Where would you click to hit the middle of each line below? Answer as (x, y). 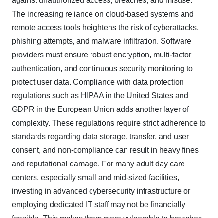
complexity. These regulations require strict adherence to (109, 123)
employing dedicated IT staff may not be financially (99, 204)
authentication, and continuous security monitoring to (102, 68)
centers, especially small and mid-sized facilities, (95, 177)
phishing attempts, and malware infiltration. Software (101, 41)
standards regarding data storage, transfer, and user (100, 136)
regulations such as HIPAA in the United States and (100, 95)
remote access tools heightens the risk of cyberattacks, (105, 27)
